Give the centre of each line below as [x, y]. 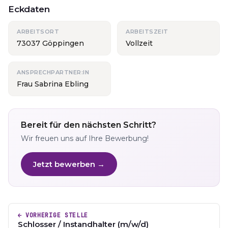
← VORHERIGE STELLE [53, 215]
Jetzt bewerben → [69, 164]
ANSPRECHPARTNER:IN [53, 72]
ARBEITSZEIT [147, 32]
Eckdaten [29, 9]
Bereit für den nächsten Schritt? [89, 125]
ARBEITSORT [38, 32]
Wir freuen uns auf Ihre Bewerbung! [85, 138]
